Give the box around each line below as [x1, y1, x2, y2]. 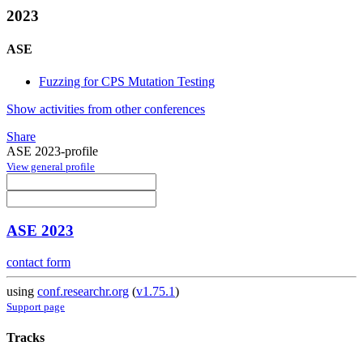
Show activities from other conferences [6, 101, 205, 116]
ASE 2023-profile [6, 143, 98, 158]
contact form [6, 255, 70, 270]
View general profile [6, 160, 95, 173]
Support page [6, 301, 65, 314]
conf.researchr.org [37, 284, 129, 299]
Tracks [6, 331, 45, 345]
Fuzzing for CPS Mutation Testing [39, 74, 215, 88]
